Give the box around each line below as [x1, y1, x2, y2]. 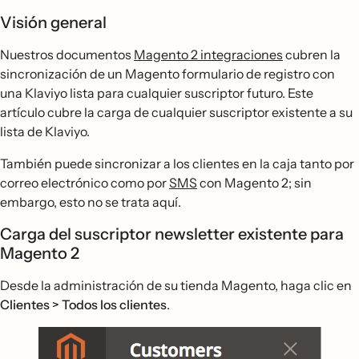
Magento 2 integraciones [134, 46, 283, 63]
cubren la [283, 46, 341, 63]
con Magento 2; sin [197, 175, 312, 191]
